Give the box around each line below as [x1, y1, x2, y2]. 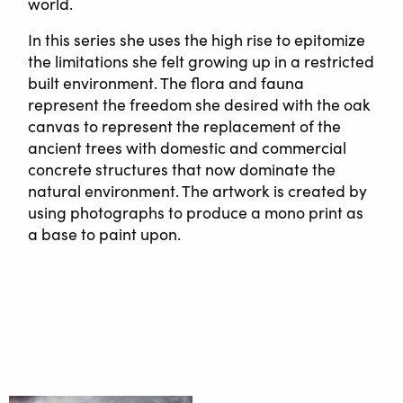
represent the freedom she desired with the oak [28, 94, 372, 116]
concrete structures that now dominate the [28, 158, 336, 181]
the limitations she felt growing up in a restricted [28, 50, 375, 73]
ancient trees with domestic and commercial [28, 137, 347, 159]
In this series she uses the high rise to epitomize [28, 29, 366, 51]
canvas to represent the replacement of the [28, 115, 342, 138]
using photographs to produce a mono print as [28, 201, 364, 224]
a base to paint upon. [28, 223, 182, 246]
